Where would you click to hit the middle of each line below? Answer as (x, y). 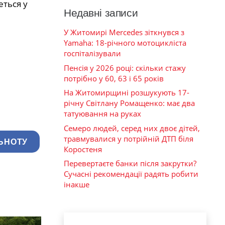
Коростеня (83, 149)
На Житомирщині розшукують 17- (127, 93)
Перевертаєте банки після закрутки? (130, 163)
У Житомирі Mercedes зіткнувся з (124, 32)
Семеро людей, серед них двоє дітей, (132, 128)
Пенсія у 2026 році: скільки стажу (125, 68)
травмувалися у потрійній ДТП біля (129, 138)
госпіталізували (92, 53)
